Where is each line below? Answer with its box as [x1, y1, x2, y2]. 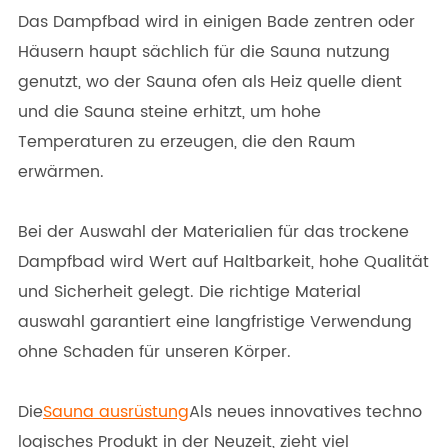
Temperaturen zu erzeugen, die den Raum [18, 128, 355, 155]
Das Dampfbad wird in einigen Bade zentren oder [18, 8, 415, 35]
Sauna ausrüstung [43, 398, 189, 425]
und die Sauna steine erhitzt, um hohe [18, 98, 321, 125]
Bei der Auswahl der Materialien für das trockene [18, 218, 409, 245]
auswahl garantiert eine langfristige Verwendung [18, 308, 412, 335]
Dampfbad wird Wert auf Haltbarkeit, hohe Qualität [18, 248, 429, 275]
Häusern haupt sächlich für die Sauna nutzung [18, 38, 390, 65]
